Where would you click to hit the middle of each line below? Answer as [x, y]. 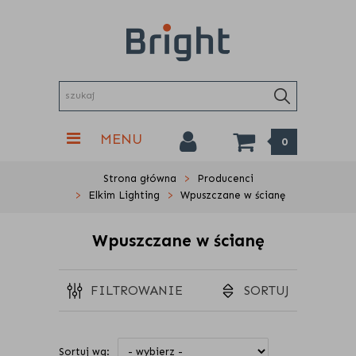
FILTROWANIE [137, 291]
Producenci [225, 178]
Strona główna [139, 178]
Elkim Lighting [124, 195]
